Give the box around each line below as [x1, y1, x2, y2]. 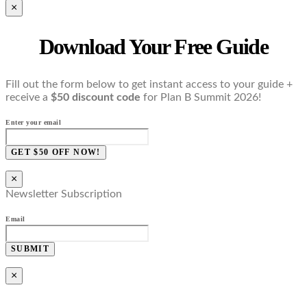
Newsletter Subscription [5, 188, 122, 199]
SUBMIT [11, 243, 50, 254]
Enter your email [5, 118, 61, 126]
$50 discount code [51, 91, 143, 103]
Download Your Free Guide [38, 34, 269, 60]
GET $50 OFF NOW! [11, 147, 101, 157]
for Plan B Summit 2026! [143, 91, 261, 103]
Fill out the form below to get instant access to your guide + [5, 78, 293, 90]
